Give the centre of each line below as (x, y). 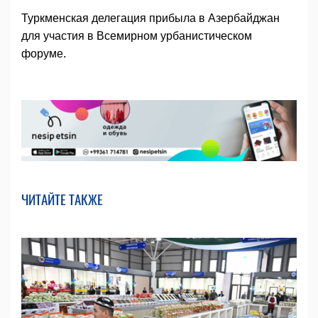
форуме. (44, 53)
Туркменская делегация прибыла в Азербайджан (150, 18)
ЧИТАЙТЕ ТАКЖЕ (62, 198)
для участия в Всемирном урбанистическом (137, 35)
